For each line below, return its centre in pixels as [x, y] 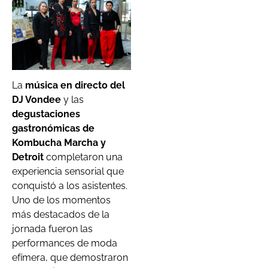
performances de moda [65, 243]
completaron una [84, 157]
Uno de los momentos [61, 200]
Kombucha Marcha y [59, 143]
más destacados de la [61, 215]
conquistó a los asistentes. [70, 186]
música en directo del [75, 86]
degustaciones [46, 114]
